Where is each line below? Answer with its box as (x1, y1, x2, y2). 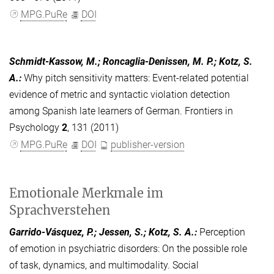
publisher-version (111, 139, 185, 151)
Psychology (9, 121, 62, 133)
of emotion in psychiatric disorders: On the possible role (9, 243, 247, 255)
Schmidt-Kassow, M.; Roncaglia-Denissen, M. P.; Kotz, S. (9, 55, 253, 67)
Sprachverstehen (9, 202, 110, 218)
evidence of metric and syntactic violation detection (9, 88, 230, 100)
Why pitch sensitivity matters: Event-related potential (24, 72, 249, 84)
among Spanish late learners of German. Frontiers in (9, 105, 233, 117)
